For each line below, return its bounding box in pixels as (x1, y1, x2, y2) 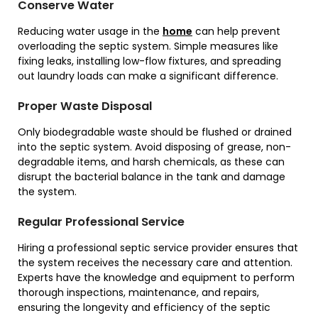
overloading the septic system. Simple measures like (18, 39, 278, 53)
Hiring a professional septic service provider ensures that (18, 241, 298, 255)
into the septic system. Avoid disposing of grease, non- (18, 140, 291, 154)
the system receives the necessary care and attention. (18, 256, 292, 270)
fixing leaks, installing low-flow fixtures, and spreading (18, 54, 281, 68)
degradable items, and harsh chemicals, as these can (18, 155, 285, 169)
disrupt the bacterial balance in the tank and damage (18, 170, 285, 184)
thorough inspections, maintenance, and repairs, (18, 285, 259, 300)
